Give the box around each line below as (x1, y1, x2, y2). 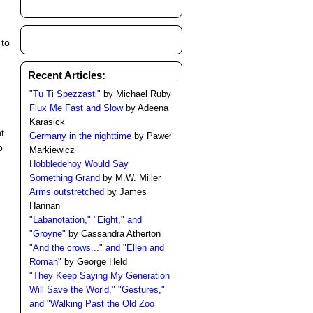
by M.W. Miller (99, 173, 161, 183)
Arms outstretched (29, 187, 104, 197)
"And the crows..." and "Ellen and (29, 243, 164, 253)
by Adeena (122, 103, 168, 113)
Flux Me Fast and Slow (29, 103, 123, 113)
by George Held (61, 257, 127, 267)
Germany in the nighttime (29, 131, 131, 141)
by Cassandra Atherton (65, 229, 161, 239)
